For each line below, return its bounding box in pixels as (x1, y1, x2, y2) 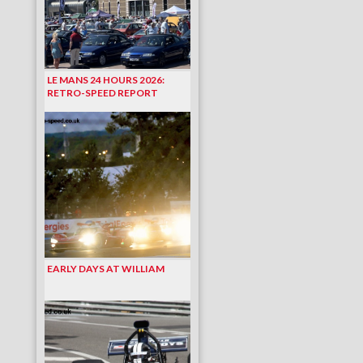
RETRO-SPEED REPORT (47, 87, 158, 99)
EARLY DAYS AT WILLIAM (47, 263, 164, 275)
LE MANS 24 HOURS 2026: (47, 74, 164, 86)
